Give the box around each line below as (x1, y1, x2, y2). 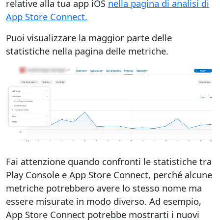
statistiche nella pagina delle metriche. (6, 44, 168, 57)
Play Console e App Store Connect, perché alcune (6, 168, 212, 181)
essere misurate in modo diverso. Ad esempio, (6, 195, 201, 208)
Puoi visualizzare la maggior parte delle (6, 31, 172, 44)
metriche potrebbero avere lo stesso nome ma (6, 182, 202, 194)
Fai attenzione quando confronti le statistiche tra (6, 155, 212, 168)
